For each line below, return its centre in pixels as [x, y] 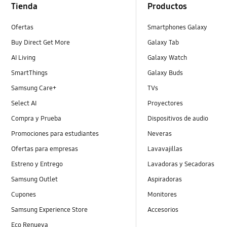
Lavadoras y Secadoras [181, 164]
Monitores [162, 195]
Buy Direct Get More [41, 42]
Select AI [24, 103]
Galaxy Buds [165, 73]
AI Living [24, 58]
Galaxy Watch [167, 58]
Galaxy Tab [163, 42]
